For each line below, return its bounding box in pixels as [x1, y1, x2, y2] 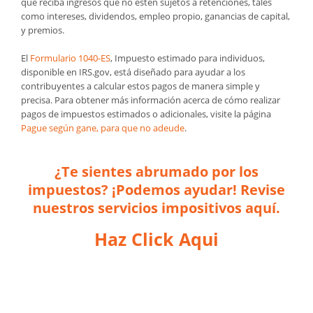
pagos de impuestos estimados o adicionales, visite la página [21, 107, 271, 120]
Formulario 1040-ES [30, 51, 110, 64]
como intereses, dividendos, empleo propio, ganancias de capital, [21, 9, 290, 22]
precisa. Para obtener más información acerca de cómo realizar [21, 93, 280, 106]
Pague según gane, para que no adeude [21, 121, 184, 134]
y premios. [21, 23, 64, 36]
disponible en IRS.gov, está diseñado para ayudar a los [21, 65, 245, 78]
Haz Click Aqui [94, 226, 219, 251]
